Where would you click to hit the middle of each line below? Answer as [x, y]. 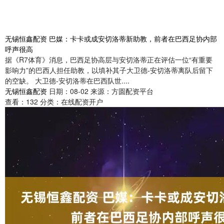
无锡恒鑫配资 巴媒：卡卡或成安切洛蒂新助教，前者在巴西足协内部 [111, 39]
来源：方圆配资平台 [122, 91]
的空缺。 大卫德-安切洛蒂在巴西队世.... [67, 81]
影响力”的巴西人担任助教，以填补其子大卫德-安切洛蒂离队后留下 [109, 70]
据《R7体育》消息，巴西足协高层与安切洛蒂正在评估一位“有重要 [109, 60]
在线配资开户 [82, 102]
